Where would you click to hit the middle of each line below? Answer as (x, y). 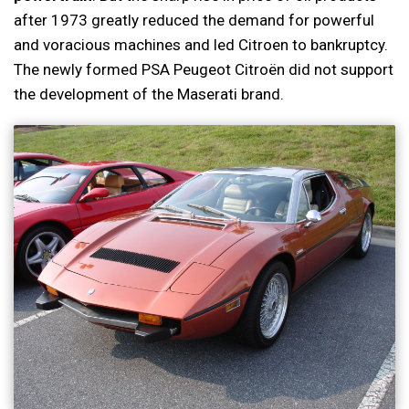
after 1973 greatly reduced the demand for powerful (194, 20)
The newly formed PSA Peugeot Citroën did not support (204, 69)
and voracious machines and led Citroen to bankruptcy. (201, 44)
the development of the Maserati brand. (149, 94)
